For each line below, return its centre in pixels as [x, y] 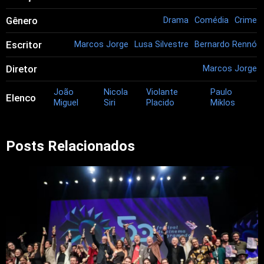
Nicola [116, 93]
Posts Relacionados [70, 146]
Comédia [211, 21]
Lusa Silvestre [161, 45]
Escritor [24, 45]
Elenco [21, 98]
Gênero [22, 21]
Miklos [223, 103]
